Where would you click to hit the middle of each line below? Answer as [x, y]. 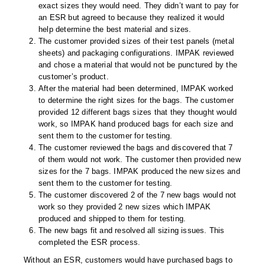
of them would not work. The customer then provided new [140, 160]
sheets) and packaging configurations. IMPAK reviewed [136, 53]
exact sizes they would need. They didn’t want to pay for [139, 6]
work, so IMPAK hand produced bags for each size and [136, 124]
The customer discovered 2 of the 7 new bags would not [138, 195]
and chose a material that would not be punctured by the [138, 65]
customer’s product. [74, 77]
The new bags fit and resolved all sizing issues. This [132, 231]
